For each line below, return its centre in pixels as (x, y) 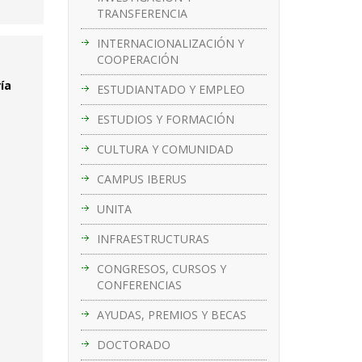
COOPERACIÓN (137, 59)
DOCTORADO (133, 344)
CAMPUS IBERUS (141, 179)
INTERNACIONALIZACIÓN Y (170, 43)
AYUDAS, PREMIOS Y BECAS (171, 314)
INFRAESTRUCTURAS (153, 238)
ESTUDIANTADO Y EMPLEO (170, 89)
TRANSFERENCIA (142, 13)
